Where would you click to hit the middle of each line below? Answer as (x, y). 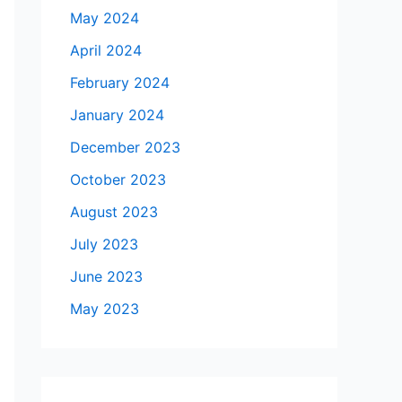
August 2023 (114, 212)
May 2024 (105, 18)
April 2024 (106, 51)
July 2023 (104, 245)
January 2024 (117, 115)
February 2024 (120, 83)
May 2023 (105, 309)
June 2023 (106, 277)
